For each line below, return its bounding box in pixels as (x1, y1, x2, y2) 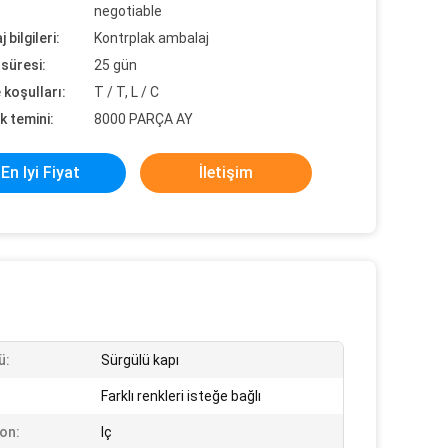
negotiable (94, 3, 162, 19)
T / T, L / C (94, 84, 159, 100)
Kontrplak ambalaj (94, 30, 209, 46)
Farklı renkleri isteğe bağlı (101, 388, 261, 404)
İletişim (199, 163, 253, 182)
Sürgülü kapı (101, 352, 179, 368)
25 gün (94, 57, 137, 73)
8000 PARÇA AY (94, 111, 193, 127)
